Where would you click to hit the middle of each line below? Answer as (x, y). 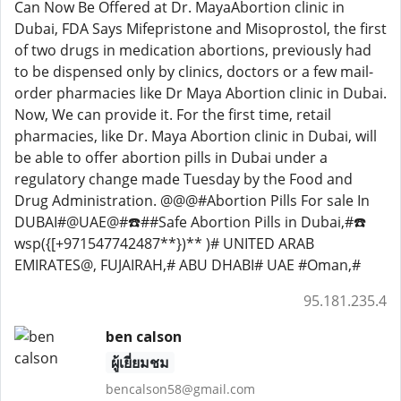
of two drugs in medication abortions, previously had (193, 50)
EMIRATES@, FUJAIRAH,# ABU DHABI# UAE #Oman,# (188, 265)
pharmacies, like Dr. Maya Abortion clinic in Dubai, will (196, 136)
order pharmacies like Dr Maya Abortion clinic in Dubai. (200, 93)
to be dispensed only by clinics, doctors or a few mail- (194, 72)
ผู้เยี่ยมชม (140, 363)
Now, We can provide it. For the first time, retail (173, 115)
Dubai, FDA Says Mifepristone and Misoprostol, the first (200, 29)
